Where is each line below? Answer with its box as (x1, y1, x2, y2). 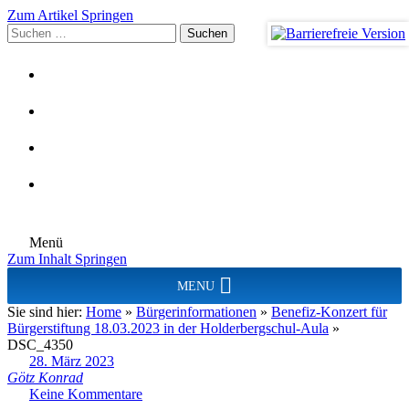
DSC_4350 (7, 337, 73, 352)
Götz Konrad (7, 370, 83, 385)
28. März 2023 (29, 353, 114, 369)
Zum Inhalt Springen (7, 251, 127, 267)
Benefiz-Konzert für (271, 304, 387, 320)
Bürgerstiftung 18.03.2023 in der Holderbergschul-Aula (7, 320, 329, 336)
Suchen (6, 23, 49, 38)
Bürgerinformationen (136, 304, 257, 320)
